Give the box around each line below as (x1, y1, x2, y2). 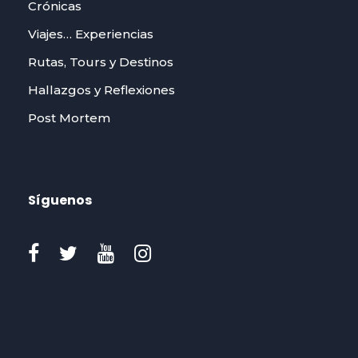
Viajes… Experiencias (28, 26, 153, 42)
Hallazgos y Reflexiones (28, 82, 175, 97)
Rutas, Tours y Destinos (28, 54, 173, 70)
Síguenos (28, 190, 92, 209)
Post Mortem (28, 109, 110, 125)
